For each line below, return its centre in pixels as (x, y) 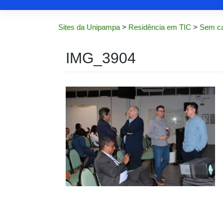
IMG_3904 (101, 57)
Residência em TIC (160, 27)
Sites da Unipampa (89, 27)
